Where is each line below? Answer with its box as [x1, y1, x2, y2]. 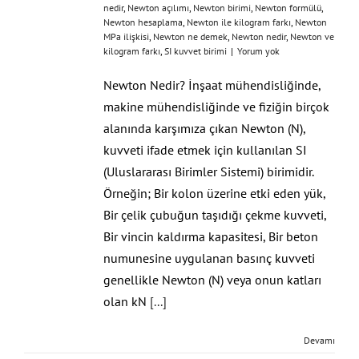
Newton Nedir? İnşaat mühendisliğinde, [103, 76, 321, 93]
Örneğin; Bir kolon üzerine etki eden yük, [103, 184, 325, 201]
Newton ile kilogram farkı [187, 15, 291, 28]
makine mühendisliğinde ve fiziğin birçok [103, 98, 329, 115]
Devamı [304, 333, 335, 346]
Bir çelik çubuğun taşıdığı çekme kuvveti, [103, 206, 326, 223]
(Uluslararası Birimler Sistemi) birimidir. [103, 163, 313, 179]
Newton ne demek [153, 30, 228, 42]
